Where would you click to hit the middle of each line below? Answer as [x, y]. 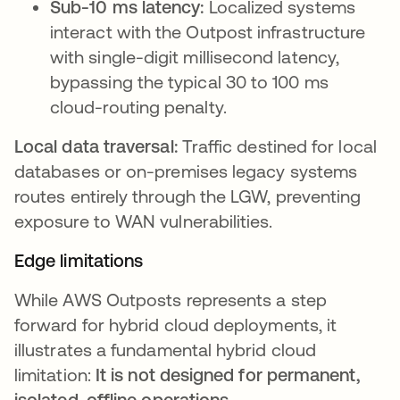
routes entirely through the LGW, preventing [188, 196]
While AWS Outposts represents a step [171, 300]
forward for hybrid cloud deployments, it [176, 325]
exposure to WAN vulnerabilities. [144, 221]
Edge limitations [81, 261]
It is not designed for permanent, [227, 375]
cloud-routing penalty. [138, 107]
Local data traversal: [96, 146]
